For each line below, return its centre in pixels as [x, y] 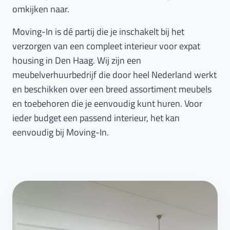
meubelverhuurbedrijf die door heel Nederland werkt [114, 75]
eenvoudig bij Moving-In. [61, 132]
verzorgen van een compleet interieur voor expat [106, 46]
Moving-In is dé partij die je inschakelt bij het [98, 32]
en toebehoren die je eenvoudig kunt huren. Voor [107, 103]
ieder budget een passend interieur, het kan [96, 118]
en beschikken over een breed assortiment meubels [112, 89]
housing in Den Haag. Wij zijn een [77, 60]
